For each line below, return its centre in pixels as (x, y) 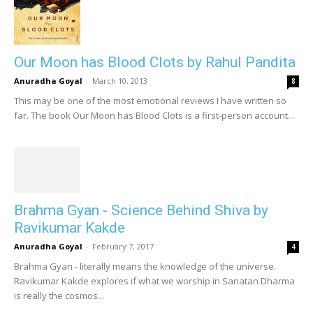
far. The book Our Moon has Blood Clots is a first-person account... (154, 116)
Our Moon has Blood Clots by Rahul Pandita (155, 63)
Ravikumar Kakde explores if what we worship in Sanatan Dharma (154, 281)
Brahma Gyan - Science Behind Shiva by (141, 210)
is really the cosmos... (59, 295)
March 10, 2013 (120, 81)
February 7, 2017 (123, 246)
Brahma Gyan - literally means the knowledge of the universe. (145, 266)
